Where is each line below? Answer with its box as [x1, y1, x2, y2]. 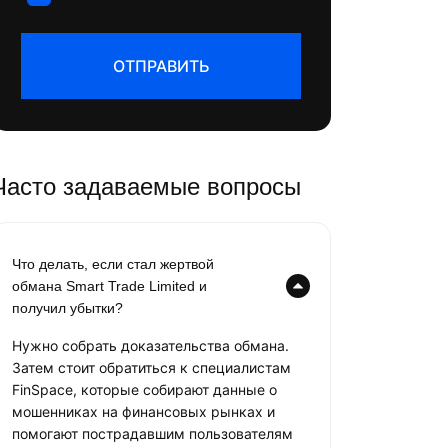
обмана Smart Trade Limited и [12, 278, 207, 294]
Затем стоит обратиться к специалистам [12, 359, 291, 376]
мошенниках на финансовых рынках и [12, 403, 275, 420]
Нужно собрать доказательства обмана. [12, 337, 289, 354]
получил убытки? [12, 300, 123, 316]
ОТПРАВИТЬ [112, 56, 210, 76]
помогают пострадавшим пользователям [12, 425, 293, 442]
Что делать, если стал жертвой [12, 256, 214, 272]
